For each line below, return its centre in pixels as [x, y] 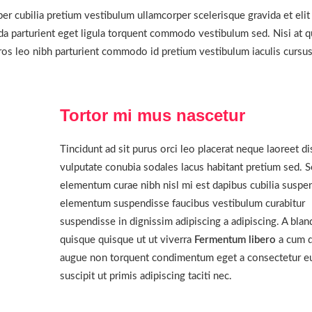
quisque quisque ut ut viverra [127, 240]
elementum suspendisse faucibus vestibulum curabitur [183, 204]
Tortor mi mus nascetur [153, 115]
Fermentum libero [235, 240]
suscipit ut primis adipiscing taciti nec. [146, 276]
